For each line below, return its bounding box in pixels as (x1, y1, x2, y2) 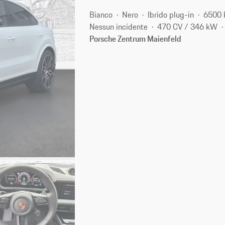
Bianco (89, 8, 113, 21)
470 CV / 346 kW (157, 20, 218, 33)
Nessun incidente (89, 20, 148, 33)
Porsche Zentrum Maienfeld (89, 32, 182, 45)
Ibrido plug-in (148, 8, 194, 21)
